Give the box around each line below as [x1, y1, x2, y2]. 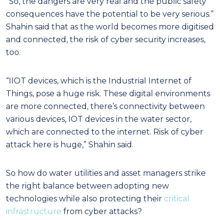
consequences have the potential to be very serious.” [6, 9, 214, 19]
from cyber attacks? [61, 206, 142, 216]
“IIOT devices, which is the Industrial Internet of [6, 76, 192, 85]
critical [164, 193, 190, 203]
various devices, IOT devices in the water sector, [6, 114, 192, 124]
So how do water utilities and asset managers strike [6, 168, 206, 178]
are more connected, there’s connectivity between [6, 101, 205, 111]
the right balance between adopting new [6, 181, 169, 191]
